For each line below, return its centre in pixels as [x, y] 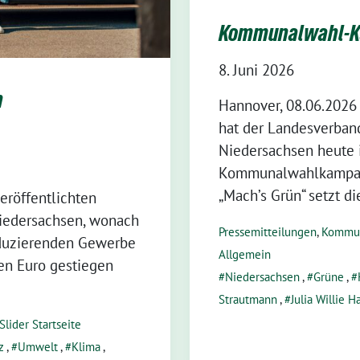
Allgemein [245, 254]
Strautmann [248, 299]
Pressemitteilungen [268, 231]
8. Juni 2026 [256, 70]
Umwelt [38, 347]
